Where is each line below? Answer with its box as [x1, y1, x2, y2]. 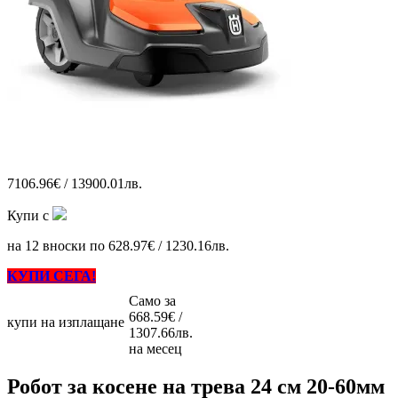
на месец [129, 340, 182, 356]
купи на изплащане [7, 314, 124, 330]
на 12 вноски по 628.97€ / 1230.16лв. [7, 237, 229, 253]
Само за [129, 292, 176, 308]
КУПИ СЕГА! [7, 267, 96, 283]
